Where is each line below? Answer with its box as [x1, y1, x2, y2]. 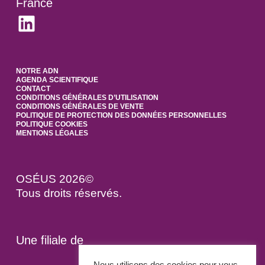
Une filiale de [15, 234, 83, 247]
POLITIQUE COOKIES [15, 119, 88, 128]
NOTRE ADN [15, 66, 59, 75]
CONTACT [15, 84, 50, 93]
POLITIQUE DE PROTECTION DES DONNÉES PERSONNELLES [15, 111, 227, 119]
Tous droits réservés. [15, 186, 122, 199]
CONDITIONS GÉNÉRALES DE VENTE [15, 102, 144, 111]
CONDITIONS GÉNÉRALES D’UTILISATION [15, 93, 159, 102]
